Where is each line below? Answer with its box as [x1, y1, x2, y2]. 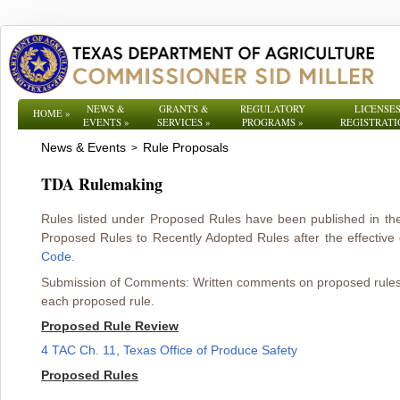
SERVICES [157, 115, 203, 129]
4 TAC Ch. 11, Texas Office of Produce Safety [41, 343, 297, 357]
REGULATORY [239, 102, 305, 115]
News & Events [41, 140, 126, 154]
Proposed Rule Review [41, 319, 179, 333]
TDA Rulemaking [41, 172, 162, 196]
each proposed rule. [41, 294, 154, 308]
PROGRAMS [241, 115, 296, 129]
